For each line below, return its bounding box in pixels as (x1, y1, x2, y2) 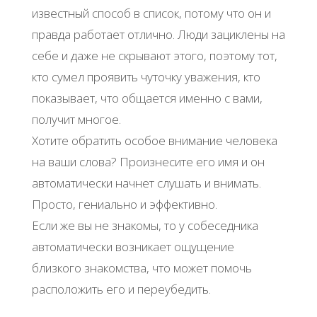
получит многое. (31, 110, 121, 127)
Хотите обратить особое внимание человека (31, 132, 277, 149)
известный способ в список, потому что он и (31, 4, 271, 21)
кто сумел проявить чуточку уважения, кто (31, 68, 260, 85)
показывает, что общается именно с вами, (31, 89, 263, 106)
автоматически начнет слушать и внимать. (31, 174, 261, 191)
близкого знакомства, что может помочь (31, 259, 252, 276)
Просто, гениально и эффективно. (31, 195, 217, 212)
